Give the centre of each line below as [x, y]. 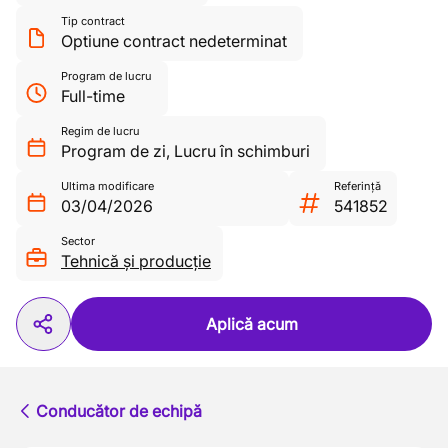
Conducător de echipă [119, 411]
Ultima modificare [107, 186]
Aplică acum [251, 324]
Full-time [93, 96]
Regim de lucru [100, 131]
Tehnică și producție [136, 261]
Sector [78, 241]
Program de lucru [106, 76]
